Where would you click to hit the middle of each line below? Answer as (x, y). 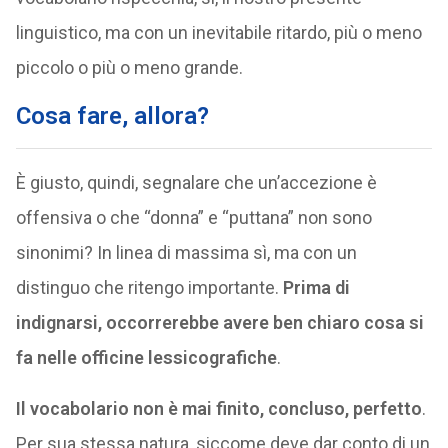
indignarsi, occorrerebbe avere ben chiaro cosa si (219, 322)
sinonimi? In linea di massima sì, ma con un (186, 252)
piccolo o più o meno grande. (129, 67)
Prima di (316, 287)
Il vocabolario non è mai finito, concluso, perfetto (218, 408)
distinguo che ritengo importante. (149, 287)
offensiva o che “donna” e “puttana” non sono (193, 217)
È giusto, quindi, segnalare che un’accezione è (196, 182)
